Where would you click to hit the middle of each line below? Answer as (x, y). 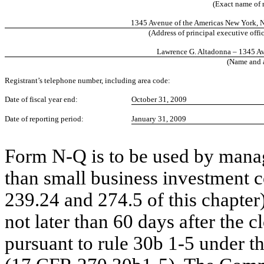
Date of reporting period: (44, 119)
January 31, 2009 (159, 119)
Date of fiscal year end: (41, 99)
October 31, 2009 (159, 99)
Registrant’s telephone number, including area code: (88, 80)
